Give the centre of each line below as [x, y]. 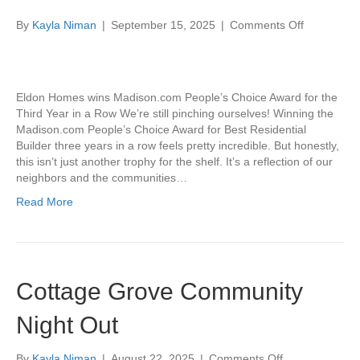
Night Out [67, 325]
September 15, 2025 [163, 25]
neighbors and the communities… [102, 177]
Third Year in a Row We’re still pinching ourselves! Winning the [175, 113]
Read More [45, 201]
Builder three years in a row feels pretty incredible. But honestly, [178, 145]
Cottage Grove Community [160, 291]
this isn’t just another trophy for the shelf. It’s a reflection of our [174, 161]
